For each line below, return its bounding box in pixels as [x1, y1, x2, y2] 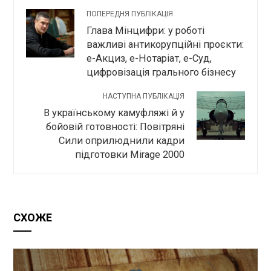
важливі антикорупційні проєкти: [87, 38, 244, 50]
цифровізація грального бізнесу [87, 66, 237, 78]
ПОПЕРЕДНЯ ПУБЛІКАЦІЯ [87, 9, 174, 18]
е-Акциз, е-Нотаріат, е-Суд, [87, 52, 212, 64]
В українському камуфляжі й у [43, 106, 184, 119]
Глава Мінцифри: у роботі [87, 24, 205, 36]
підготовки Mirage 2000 [74, 148, 184, 160]
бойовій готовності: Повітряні [45, 120, 184, 132]
